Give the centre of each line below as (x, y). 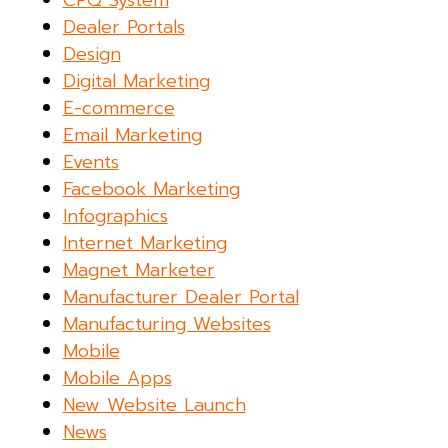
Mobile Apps (117, 378)
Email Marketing (132, 135)
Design (91, 54)
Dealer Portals (123, 27)
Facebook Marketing (151, 189)
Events (90, 162)
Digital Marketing (136, 81)
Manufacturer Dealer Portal (180, 297)
